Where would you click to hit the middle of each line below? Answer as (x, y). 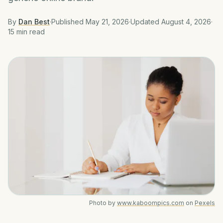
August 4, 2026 (186, 22)
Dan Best (34, 22)
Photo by (102, 203)
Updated (146, 22)
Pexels (205, 203)
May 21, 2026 (107, 22)
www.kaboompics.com (151, 203)
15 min (18, 32)
